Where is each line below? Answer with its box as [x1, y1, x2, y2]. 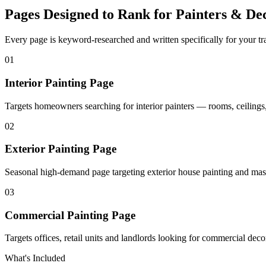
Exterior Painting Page [5, 142, 116, 156]
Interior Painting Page [5, 76, 113, 89]
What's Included [5, 253, 65, 264]
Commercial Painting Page [5, 208, 135, 221]
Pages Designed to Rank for [5, 7, 172, 23]
